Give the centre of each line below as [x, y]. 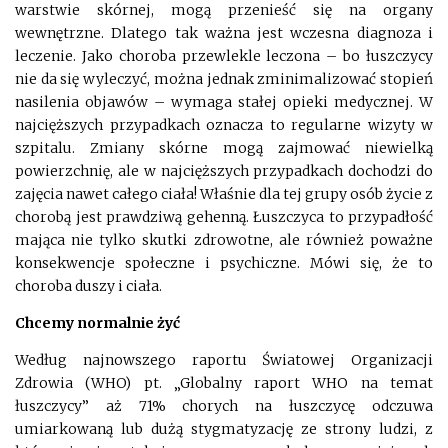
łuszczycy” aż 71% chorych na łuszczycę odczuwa [224, 405]
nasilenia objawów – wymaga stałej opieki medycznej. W [224, 101]
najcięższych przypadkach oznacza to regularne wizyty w [224, 124]
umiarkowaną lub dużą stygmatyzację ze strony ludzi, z [224, 428]
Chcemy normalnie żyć [97, 322]
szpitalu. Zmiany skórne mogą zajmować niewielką [224, 147]
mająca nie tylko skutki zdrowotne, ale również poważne [224, 239]
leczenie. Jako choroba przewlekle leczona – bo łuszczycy [224, 55]
